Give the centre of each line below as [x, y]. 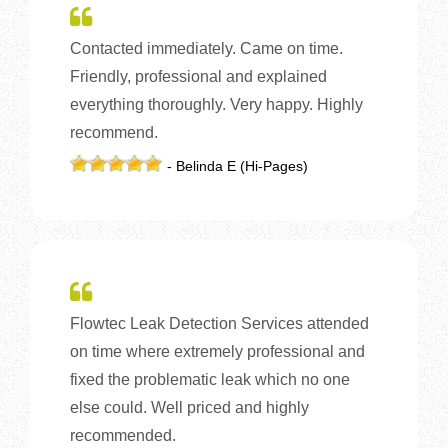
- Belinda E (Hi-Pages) [238, 165]
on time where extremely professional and [217, 351]
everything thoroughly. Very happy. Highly [216, 104]
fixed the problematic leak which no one [210, 379]
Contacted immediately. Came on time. [206, 48]
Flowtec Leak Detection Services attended [219, 323]
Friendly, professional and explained [198, 76]
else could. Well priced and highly [189, 407]
